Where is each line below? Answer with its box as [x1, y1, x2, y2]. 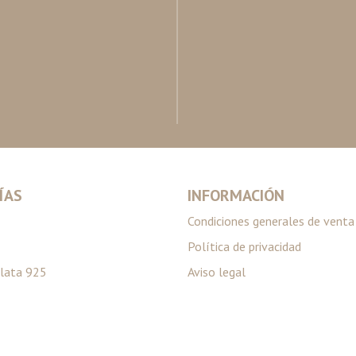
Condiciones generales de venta [188, 213, 354, 229]
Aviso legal [188, 264, 246, 280]
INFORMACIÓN [188, 185, 284, 206]
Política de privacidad [188, 238, 301, 254]
